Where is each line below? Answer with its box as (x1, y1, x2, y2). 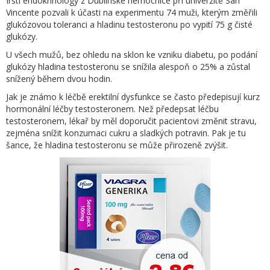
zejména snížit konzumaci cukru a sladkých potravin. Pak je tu (6, 127, 246, 139)
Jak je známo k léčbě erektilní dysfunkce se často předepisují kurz (6, 90, 260, 102)
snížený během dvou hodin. (6, 72, 112, 84)
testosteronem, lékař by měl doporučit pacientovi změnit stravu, (6, 115, 257, 127)
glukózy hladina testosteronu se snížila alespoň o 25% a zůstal (6, 60, 250, 72)
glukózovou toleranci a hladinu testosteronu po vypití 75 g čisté (6, 18, 253, 30)
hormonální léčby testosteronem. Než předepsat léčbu (6, 102, 219, 115)
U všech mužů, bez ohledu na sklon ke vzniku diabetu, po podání (6, 48, 257, 60)
